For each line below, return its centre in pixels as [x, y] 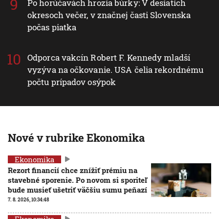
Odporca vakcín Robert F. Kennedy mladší [109, 57]
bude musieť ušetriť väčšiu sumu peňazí [77, 189]
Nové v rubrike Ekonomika [76, 137]
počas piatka [52, 27]
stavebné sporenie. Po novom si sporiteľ [77, 180]
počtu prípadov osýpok [72, 82]
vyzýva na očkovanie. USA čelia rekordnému [116, 69]
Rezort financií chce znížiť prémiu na [73, 170]
